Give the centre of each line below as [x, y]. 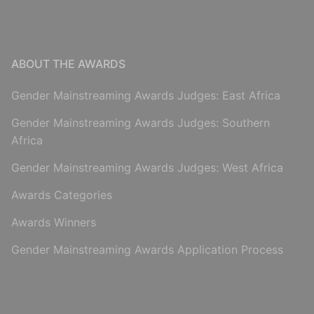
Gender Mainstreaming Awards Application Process [147, 249]
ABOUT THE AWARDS [68, 63]
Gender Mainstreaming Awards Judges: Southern [141, 122]
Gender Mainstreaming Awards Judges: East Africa [146, 95]
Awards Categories [62, 194]
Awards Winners [54, 222]
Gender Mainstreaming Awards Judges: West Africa [147, 167]
